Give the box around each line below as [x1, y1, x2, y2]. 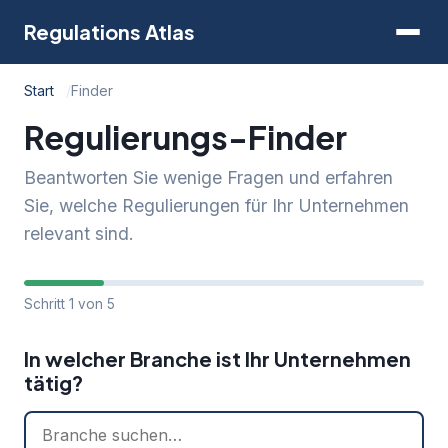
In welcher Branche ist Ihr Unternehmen [24, 346, 411, 371]
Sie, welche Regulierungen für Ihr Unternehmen [24, 195, 409, 216]
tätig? [24, 370, 83, 395]
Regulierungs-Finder [24, 117, 347, 157]
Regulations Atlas [24, 19, 195, 44]
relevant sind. [24, 223, 134, 244]
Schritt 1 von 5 [24, 296, 115, 312]
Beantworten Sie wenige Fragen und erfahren [24, 167, 393, 188]
